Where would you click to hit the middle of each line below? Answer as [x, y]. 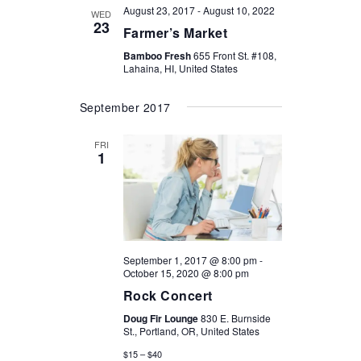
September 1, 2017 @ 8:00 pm [190, 260]
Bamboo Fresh [158, 56]
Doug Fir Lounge [162, 319]
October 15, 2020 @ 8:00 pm [186, 273]
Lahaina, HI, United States [180, 68]
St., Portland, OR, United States [191, 331]
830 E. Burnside [235, 318]
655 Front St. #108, [234, 55]
